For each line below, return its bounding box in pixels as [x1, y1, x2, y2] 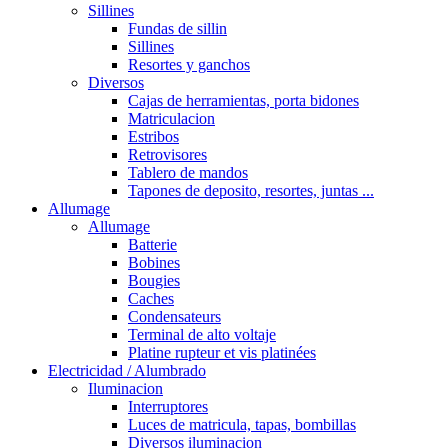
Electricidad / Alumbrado [48, 361, 206, 379]
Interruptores [128, 397, 208, 415]
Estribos [128, 127, 179, 145]
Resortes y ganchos [128, 55, 250, 73]
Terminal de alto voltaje [128, 325, 276, 343]
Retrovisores [128, 145, 207, 163]
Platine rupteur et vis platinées [128, 343, 316, 361]
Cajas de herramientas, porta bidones [128, 91, 359, 109]
